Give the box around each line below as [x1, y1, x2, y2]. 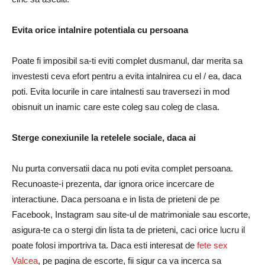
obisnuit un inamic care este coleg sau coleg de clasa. [12, 102, 219, 112]
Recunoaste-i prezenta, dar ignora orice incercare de [12, 179, 214, 189]
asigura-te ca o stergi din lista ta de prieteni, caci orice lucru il [12, 225, 245, 235]
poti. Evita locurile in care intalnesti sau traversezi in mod [12, 86, 230, 97]
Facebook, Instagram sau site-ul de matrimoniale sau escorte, [12, 209, 250, 220]
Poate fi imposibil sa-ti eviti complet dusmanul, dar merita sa [12, 56, 243, 66]
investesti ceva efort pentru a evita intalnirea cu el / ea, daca [12, 71, 241, 82]
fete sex [197, 240, 228, 251]
